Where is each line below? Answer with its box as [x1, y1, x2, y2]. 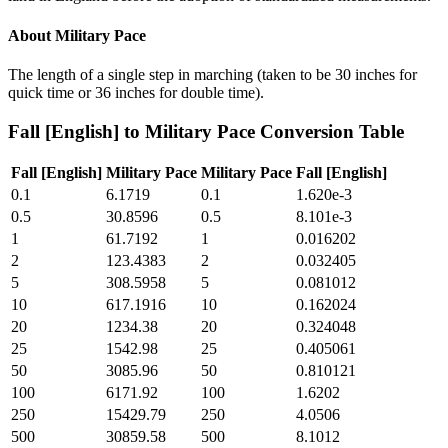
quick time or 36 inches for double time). [8, 83, 264, 101]
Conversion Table [255, 120, 404, 142]
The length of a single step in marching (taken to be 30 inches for [8, 65, 417, 83]
